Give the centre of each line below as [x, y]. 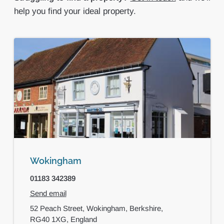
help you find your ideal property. [75, 11]
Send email [48, 193]
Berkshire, [147, 208]
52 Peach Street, [58, 208]
